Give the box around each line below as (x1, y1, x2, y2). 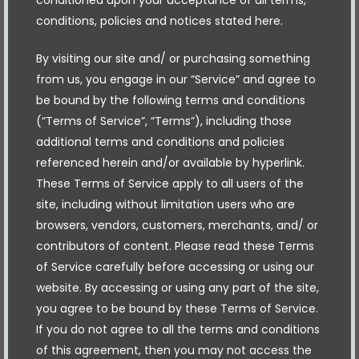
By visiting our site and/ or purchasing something (36, 50, 310, 67)
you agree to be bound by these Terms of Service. (36, 300, 318, 317)
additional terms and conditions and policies (36, 133, 284, 150)
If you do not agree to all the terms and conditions (36, 321, 320, 337)
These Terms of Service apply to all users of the (36, 175, 304, 192)
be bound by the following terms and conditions (36, 91, 305, 108)
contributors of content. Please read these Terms (36, 237, 314, 254)
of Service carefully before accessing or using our (36, 258, 314, 275)
